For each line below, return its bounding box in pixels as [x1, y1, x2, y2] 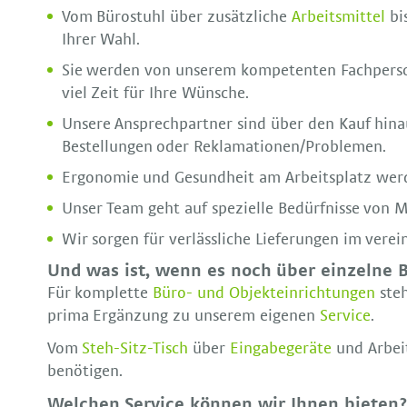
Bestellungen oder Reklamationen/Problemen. [61, 138, 387, 155]
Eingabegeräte [230, 341, 336, 358]
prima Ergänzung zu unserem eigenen [46, 307, 320, 324]
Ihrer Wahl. [61, 31, 141, 48]
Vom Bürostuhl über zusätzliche [61, 8, 292, 25]
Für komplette [46, 284, 154, 302]
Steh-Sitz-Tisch [82, 341, 189, 358]
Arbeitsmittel [291, 8, 390, 25]
